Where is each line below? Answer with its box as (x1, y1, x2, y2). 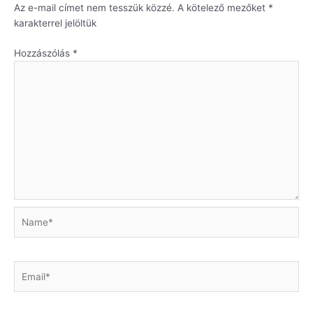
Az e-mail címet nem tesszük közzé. (14, 2, 175, 14)
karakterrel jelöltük (14, 17, 96, 29)
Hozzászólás (14, 48, 73, 59)
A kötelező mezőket (177, 2, 268, 14)
